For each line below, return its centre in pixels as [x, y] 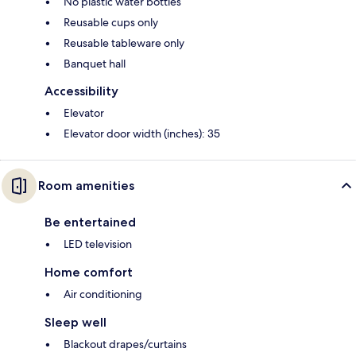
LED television [98, 244]
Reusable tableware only [124, 43]
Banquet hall [95, 64]
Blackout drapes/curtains [125, 344]
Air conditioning [103, 294]
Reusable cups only [111, 23]
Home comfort [89, 273]
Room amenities [86, 186]
